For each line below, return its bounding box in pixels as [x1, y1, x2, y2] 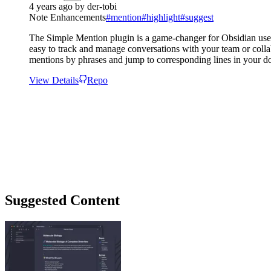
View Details [29, 74, 79, 85]
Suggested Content [5, 192, 120, 208]
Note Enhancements [29, 11, 106, 22]
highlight [146, 11, 180, 22]
